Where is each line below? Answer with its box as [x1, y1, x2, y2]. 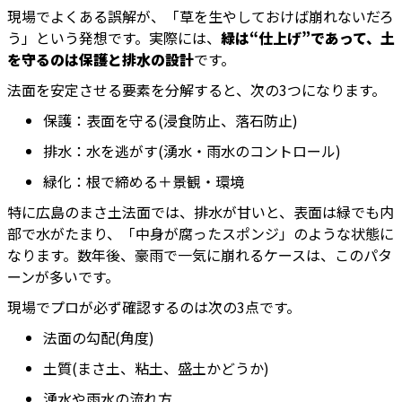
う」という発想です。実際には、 [7, 27, 221, 49]
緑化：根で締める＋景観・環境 [43, 170, 244, 193]
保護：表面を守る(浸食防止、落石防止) [43, 109, 298, 132]
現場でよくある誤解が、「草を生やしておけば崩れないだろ [7, 5, 394, 28]
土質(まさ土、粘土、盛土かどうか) [43, 357, 269, 380]
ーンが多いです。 [7, 266, 119, 288]
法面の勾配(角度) [43, 327, 154, 349]
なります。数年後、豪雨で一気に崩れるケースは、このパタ [7, 244, 392, 267]
